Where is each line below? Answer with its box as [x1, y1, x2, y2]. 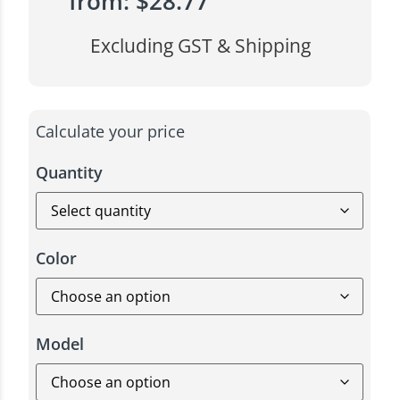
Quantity [36, 162, 104, 184]
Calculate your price [36, 121, 186, 143]
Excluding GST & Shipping [89, 32, 311, 58]
